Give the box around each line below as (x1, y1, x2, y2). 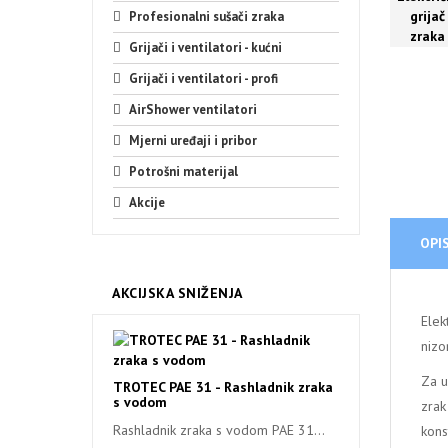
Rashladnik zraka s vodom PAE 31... (113, 421, 325, 439)
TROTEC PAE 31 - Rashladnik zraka (113, 378, 333, 396)
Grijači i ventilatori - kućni (129, 39, 282, 56)
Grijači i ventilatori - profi (129, 70, 278, 87)
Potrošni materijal (129, 163, 238, 180)
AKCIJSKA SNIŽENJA (112, 284, 243, 302)
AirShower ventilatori (129, 101, 257, 118)
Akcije (129, 194, 165, 211)
